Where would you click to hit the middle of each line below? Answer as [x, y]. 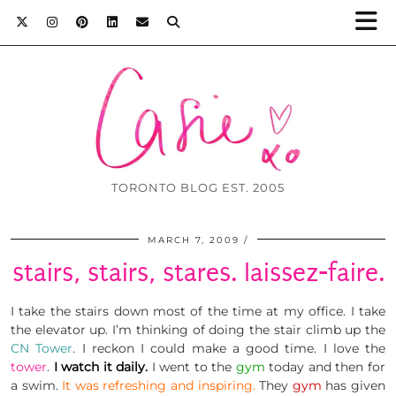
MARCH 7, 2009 [194, 240]
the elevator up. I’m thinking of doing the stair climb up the [198, 330]
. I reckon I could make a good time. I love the [229, 349]
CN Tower [42, 349]
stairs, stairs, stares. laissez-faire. [198, 273]
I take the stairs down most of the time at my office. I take [198, 312]
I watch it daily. [103, 367]
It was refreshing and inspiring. [161, 386]
